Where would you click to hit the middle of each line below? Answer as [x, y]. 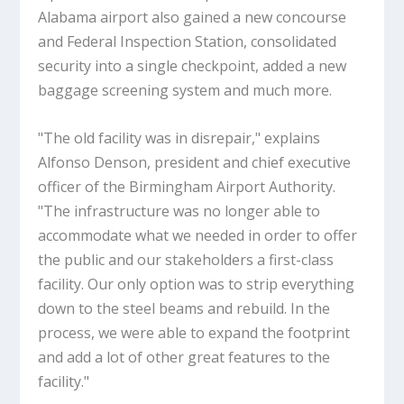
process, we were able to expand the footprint [194, 333]
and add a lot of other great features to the [184, 358]
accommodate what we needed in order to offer [198, 236]
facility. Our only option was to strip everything [197, 285]
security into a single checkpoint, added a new [193, 66]
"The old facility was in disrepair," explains [179, 138]
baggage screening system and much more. [185, 91]
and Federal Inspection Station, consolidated [188, 42]
